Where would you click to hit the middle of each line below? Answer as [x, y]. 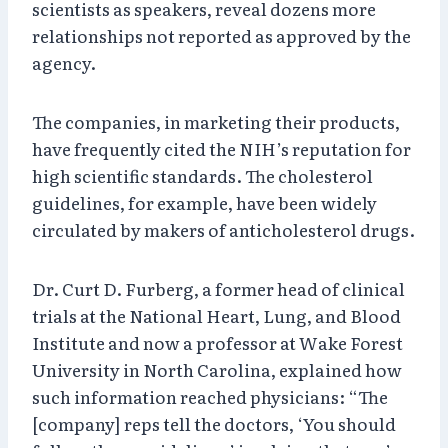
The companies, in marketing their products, [216, 121]
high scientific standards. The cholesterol [202, 175]
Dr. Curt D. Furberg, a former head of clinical [218, 288]
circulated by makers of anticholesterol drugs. [223, 229]
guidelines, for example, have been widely [204, 202]
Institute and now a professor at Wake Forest [217, 342]
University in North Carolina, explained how [217, 369]
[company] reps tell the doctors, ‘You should [214, 423]
